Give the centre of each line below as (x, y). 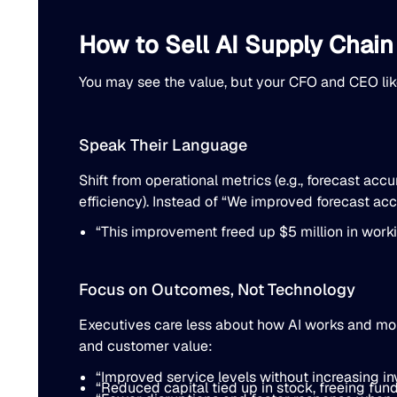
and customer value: (145, 346)
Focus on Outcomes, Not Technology (217, 289)
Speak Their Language (163, 144)
